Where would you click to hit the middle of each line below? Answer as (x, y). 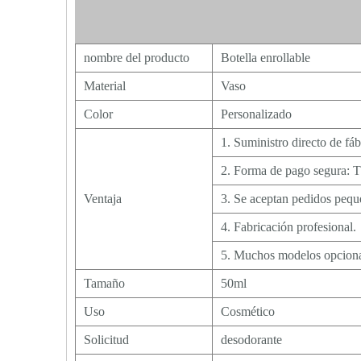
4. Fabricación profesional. (288, 227)
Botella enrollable (266, 58)
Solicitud (106, 340)
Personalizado (256, 114)
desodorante (251, 340)
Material (105, 86)
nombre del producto (137, 58)
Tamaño (104, 283)
